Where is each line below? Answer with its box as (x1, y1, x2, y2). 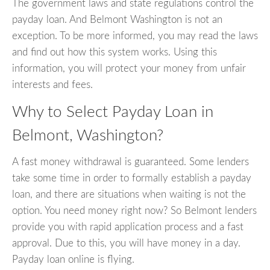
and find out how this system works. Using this (12, 46, 217, 57)
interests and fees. (12, 79, 93, 90)
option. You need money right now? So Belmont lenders (12, 206, 257, 216)
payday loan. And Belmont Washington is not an (12, 14, 222, 25)
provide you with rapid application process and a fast (12, 222, 243, 233)
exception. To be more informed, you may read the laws (12, 30, 258, 41)
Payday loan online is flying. (12, 254, 134, 265)
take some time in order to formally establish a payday (12, 173, 251, 184)
